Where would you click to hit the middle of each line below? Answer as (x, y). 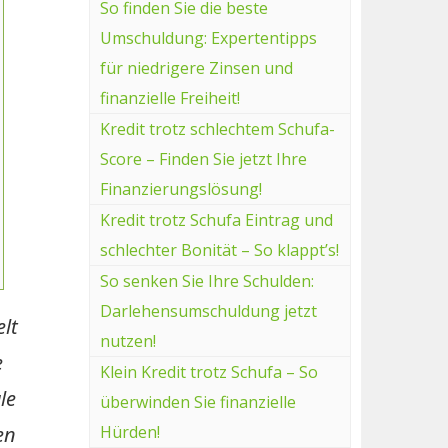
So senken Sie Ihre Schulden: (206, 280)
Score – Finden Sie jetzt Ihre (203, 158)
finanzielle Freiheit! (169, 97)
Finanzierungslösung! (180, 188)
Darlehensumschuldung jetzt (208, 310)
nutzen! (127, 340)
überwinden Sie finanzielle (197, 401)
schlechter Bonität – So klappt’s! (219, 249)
